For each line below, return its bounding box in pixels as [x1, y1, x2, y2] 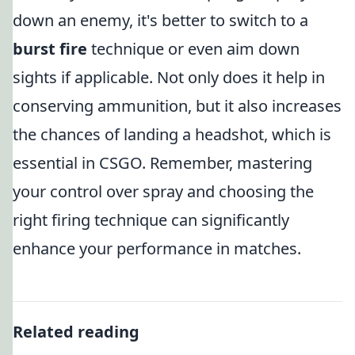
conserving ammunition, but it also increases [13, 95, 342, 116]
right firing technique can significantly [13, 209, 289, 231]
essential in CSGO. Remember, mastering [13, 152, 312, 174]
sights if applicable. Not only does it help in [13, 67, 325, 88]
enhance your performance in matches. [13, 238, 301, 259]
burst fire [13, 38, 87, 59]
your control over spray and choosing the [13, 181, 314, 202]
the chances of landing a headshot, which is [13, 124, 331, 145]
